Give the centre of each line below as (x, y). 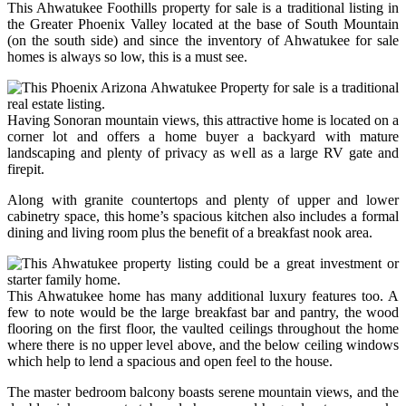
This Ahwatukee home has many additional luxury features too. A (203, 295)
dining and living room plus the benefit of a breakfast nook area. (190, 232)
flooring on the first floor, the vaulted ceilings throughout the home (203, 328)
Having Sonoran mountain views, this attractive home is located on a (203, 120)
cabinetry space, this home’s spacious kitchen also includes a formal (203, 216)
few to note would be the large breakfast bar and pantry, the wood (203, 312)
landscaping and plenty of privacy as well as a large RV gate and (203, 152)
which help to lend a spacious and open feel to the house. (170, 361)
